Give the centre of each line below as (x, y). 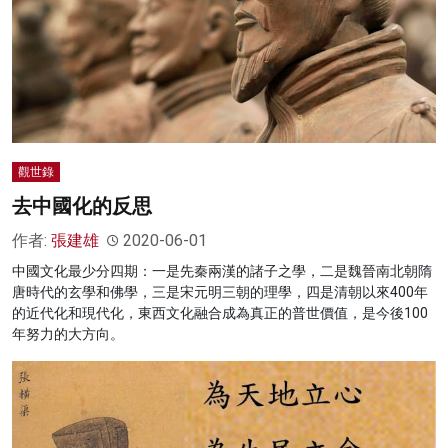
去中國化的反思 (82, 206)
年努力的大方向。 (68, 334)
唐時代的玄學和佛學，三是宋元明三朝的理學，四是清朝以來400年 (220, 292)
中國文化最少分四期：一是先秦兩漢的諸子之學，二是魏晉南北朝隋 (222, 271)
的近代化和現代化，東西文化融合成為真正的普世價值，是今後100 (220, 313)
